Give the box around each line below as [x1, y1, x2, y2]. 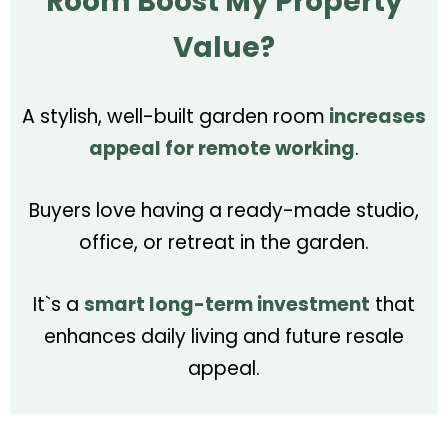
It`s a [33, 290, 84, 318]
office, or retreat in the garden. [79, 228, 369, 256]
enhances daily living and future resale [44, 322, 404, 350]
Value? [173, 27, 275, 67]
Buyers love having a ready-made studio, [29, 196, 419, 224]
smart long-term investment [84, 290, 370, 318]
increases [325, 102, 426, 130]
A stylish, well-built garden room [22, 102, 325, 130]
